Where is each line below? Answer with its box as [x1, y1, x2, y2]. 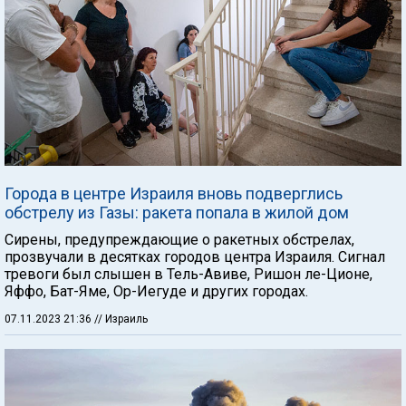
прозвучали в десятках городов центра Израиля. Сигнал [5, 248, 385, 266]
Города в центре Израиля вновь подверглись [5, 184, 343, 203]
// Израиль [94, 313, 148, 325]
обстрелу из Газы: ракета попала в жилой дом [5, 203, 349, 222]
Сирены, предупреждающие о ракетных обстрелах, [5, 231, 354, 248]
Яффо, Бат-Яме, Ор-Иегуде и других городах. [5, 283, 308, 300]
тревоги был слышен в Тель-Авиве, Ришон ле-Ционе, [5, 266, 372, 283]
